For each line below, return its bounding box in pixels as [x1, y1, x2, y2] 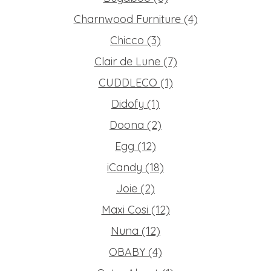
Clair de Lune [94, 54, 163, 68]
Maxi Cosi [101, 202, 151, 217]
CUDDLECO [98, 75, 160, 90]
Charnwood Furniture [73, 11, 184, 26]
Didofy [111, 96, 147, 111]
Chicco [110, 33, 147, 47]
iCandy [107, 160, 145, 174]
